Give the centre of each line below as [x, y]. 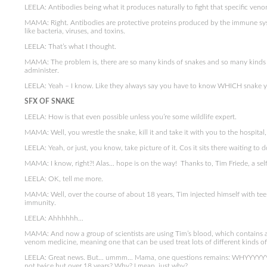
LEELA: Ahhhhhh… [54, 218]
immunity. [40, 203]
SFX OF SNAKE [49, 101]
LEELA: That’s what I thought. [70, 46]
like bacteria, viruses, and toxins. [74, 31]
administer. [41, 70]
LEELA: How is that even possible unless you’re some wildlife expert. [130, 117]
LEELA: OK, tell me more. [63, 179]
